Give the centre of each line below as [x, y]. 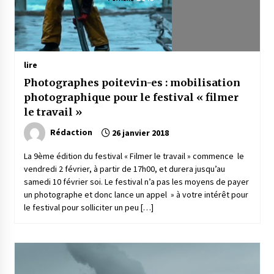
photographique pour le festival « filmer [131, 98]
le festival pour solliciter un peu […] [88, 208]
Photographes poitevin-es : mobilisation [132, 83]
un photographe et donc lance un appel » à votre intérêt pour [136, 195]
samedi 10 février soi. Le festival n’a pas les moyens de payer [136, 182]
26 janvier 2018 [139, 133]
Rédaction [71, 132]
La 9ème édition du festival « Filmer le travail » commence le [134, 156]
